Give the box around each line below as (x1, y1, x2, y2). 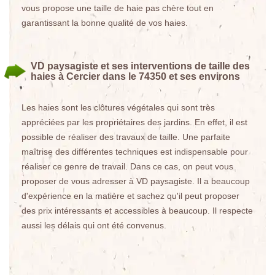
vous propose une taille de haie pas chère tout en (21, 3, 214, 13)
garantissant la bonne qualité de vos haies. (21, 18, 188, 28)
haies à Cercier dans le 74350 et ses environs (31, 71, 240, 82)
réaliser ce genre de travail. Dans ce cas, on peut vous (21, 161, 233, 171)
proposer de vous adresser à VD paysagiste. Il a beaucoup (21, 176, 250, 186)
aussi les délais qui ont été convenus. (21, 220, 166, 230)
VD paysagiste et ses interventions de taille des (31, 61, 250, 71)
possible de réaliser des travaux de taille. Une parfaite (21, 132, 230, 142)
